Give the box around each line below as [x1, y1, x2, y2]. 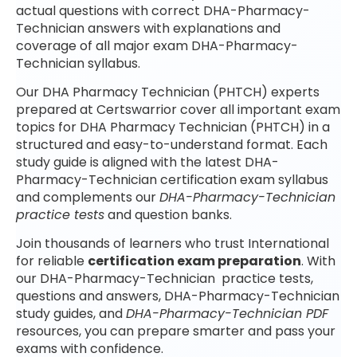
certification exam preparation [88, 252, 301, 271]
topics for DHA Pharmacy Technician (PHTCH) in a [16, 118, 330, 137]
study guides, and [16, 304, 126, 324]
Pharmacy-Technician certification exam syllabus [16, 171, 328, 190]
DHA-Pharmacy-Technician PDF [126, 304, 328, 324]
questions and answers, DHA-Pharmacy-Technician [16, 287, 339, 306]
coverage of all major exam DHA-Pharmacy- [16, 36, 298, 55]
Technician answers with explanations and [16, 18, 280, 37]
